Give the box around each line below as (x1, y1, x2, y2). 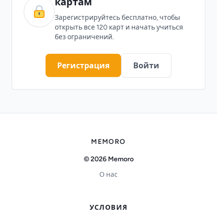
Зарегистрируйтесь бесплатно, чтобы (55, 14, 180, 21)
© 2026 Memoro (83, 155, 134, 162)
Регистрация (57, 62, 109, 69)
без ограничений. (55, 33, 114, 40)
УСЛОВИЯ (89, 204, 128, 211)
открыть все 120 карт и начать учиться (55, 24, 183, 31)
